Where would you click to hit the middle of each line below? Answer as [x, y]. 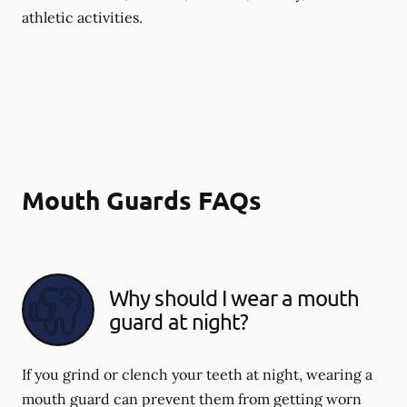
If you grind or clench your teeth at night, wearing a [197, 374]
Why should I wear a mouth [234, 297]
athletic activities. [82, 17]
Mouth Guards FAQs [142, 199]
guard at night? [179, 321]
